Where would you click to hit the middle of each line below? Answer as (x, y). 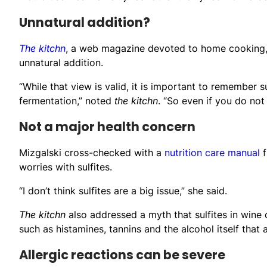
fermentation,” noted (67, 100)
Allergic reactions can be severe (122, 254)
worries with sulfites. (66, 167)
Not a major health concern (107, 126)
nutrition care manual (212, 152)
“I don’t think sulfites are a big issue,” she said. (123, 190)
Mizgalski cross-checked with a (92, 152)
